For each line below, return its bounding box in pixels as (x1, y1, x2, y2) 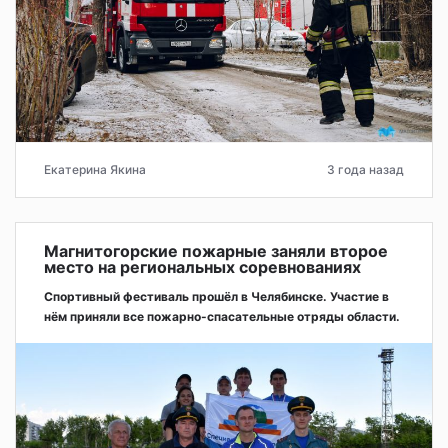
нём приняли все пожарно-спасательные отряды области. (44, 309, 400, 325)
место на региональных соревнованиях (44, 257, 361, 278)
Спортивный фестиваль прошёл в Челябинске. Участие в (44, 289, 389, 305)
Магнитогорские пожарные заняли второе (44, 241, 388, 262)
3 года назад (327, 162, 404, 178)
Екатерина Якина (44, 162, 146, 178)
